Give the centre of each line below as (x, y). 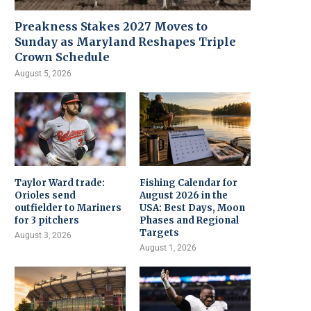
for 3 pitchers (47, 221)
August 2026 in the (184, 196)
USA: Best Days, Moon (193, 208)
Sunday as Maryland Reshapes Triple (125, 41)
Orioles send (45, 196)
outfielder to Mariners (68, 208)
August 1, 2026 (168, 248)
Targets (160, 233)
